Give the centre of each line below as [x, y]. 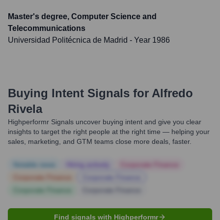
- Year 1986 [149, 40]
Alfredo [172, 93]
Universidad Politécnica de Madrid [68, 40]
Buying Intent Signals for [78, 93]
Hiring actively [88, 165]
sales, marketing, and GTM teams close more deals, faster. [100, 141]
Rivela [25, 109]
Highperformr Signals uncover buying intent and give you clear [105, 122]
